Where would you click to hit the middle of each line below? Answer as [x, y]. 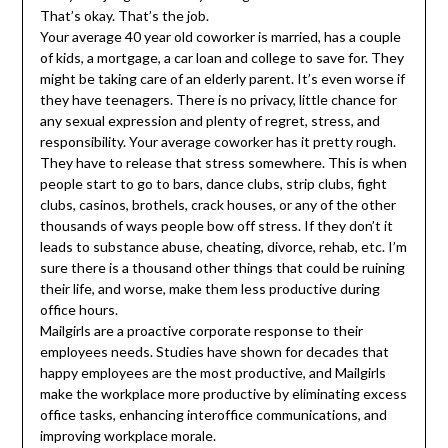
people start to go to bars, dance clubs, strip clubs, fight [213, 183]
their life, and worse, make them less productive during [209, 288]
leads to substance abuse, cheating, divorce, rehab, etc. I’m [223, 246]
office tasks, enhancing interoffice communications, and [213, 414]
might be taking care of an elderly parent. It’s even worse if [222, 78]
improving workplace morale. [127, 435]
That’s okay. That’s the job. [124, 15]
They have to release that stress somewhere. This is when [223, 162]
